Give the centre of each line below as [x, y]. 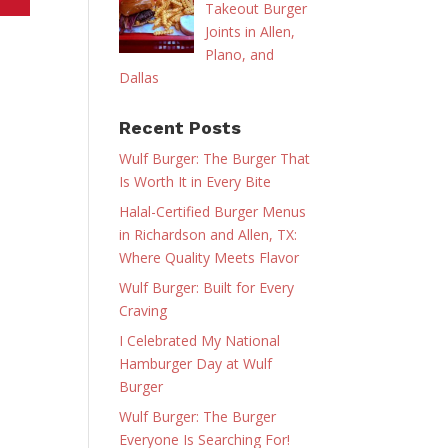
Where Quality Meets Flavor [209, 257]
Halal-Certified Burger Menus [213, 211]
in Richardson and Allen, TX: [208, 234]
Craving [143, 310]
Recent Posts [180, 127]
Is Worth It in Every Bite [195, 181]
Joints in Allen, [249, 31]
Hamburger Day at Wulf [196, 363]
